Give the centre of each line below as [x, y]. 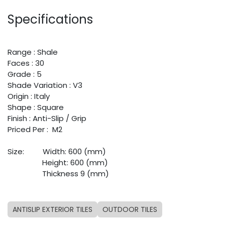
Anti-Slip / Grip [60, 119]
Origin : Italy [29, 96]
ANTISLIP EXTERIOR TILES [52, 210]
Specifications [50, 20]
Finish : [20, 119]
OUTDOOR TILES [130, 210]
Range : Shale [33, 52]
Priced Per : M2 [35, 130]
